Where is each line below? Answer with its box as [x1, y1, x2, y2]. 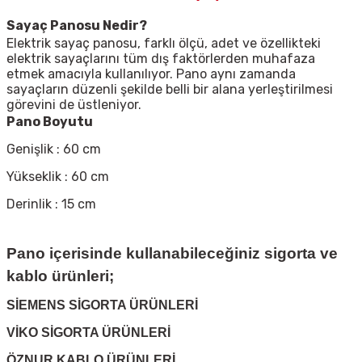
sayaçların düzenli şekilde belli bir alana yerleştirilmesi [6, 82, 333, 98]
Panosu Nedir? [50, 18, 147, 34]
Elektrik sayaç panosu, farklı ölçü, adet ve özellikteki [6, 36, 321, 52]
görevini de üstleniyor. [6, 97, 141, 113]
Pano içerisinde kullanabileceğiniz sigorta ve [6, 245, 338, 263]
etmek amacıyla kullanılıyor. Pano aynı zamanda [6, 66, 296, 82]
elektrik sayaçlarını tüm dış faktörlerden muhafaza [6, 51, 315, 67]
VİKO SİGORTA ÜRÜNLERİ [6, 326, 170, 340]
